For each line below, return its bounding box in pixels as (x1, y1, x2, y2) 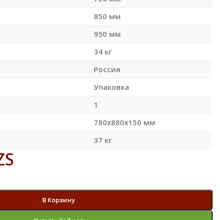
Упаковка (93, 82, 129, 92)
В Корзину (42, 195, 75, 204)
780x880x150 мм (93, 117, 155, 127)
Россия (93, 64, 120, 74)
